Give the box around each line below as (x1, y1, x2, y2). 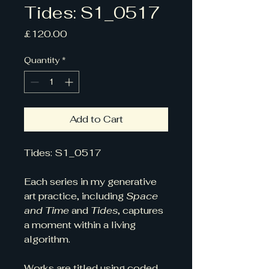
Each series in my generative (24, 175, 159, 188)
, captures (118, 204, 166, 217)
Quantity (24, 55, 59, 65)
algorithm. (24, 233, 73, 246)
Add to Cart (69, 113, 123, 125)
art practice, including (24, 190, 126, 202)
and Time (24, 204, 69, 217)
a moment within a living (24, 219, 138, 231)
